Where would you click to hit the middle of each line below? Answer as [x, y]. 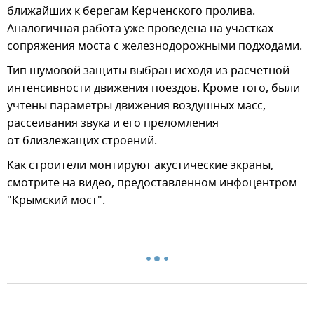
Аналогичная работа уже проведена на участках [140, 29]
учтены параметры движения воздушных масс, [136, 106]
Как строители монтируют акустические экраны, [140, 165]
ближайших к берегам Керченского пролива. [131, 11]
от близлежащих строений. [82, 141]
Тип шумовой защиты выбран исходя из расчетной [148, 71]
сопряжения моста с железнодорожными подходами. [155, 46]
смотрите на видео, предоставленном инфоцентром [152, 183]
